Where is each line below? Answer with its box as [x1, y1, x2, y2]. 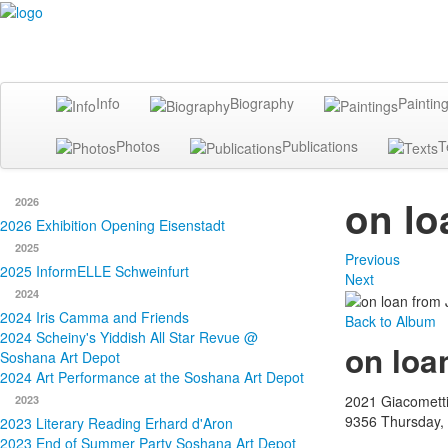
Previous [344, 248, 400, 269]
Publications [282, 135, 358, 156]
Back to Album [344, 311, 436, 332]
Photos [116, 135, 160, 156]
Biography [230, 93, 294, 114]
